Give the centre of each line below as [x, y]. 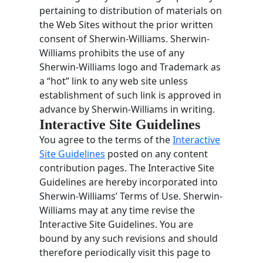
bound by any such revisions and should [129, 238]
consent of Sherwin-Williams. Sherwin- [125, 38]
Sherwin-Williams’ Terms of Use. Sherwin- [131, 196]
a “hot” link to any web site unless [114, 81]
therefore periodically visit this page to [125, 252]
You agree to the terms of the [106, 139]
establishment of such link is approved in [131, 95]
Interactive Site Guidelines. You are [117, 224]
